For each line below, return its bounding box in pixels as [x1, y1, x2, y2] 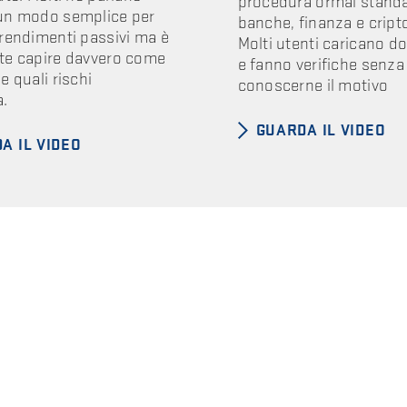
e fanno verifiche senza [237, 54, 405, 75]
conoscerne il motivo [237, 74, 389, 96]
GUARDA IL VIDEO [255, 120, 386, 140]
